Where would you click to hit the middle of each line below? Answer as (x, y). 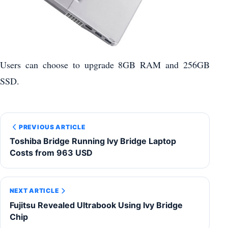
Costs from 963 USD (51, 153)
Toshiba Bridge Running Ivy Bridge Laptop (93, 141)
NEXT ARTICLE (34, 191)
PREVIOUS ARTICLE (52, 127)
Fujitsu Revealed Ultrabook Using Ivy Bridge (96, 205)
